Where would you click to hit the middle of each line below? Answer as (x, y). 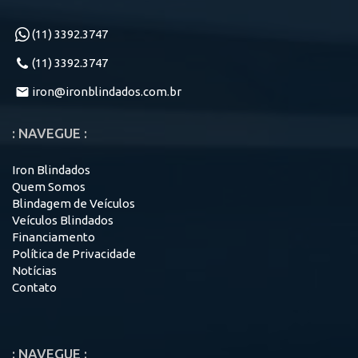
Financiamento (54, 237)
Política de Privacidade (74, 253)
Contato (34, 287)
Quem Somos (49, 186)
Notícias (34, 270)
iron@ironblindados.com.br (107, 91)
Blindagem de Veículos (74, 203)
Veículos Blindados (63, 220)
